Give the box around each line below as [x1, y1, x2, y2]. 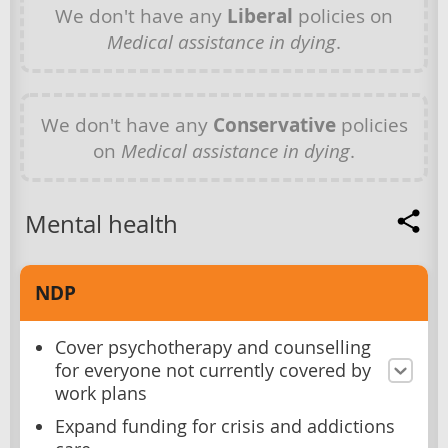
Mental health [25, 207, 178, 240]
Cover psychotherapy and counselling [55, 336, 371, 360]
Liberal [227, 2, 293, 29]
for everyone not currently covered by [55, 359, 371, 383]
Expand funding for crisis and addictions [55, 415, 395, 439]
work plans [55, 382, 147, 406]
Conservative [212, 111, 336, 138]
